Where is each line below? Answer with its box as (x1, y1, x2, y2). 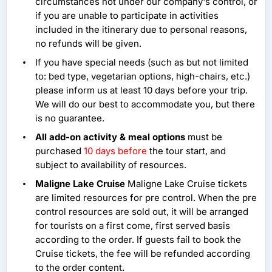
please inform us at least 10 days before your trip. (35, 84, 248, 97)
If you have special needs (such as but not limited (35, 56, 248, 69)
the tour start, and (147, 145, 226, 157)
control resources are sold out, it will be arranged (35, 206, 248, 218)
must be (185, 131, 222, 143)
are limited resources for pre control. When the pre (35, 192, 257, 204)
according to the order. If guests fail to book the (35, 234, 241, 246)
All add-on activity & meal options (35, 131, 185, 143)
